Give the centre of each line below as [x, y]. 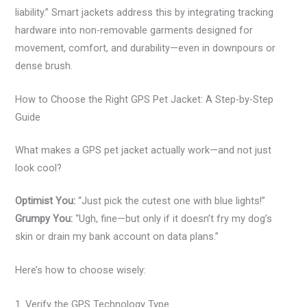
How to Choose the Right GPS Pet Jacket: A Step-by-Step [145, 100]
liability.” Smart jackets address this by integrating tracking [145, 12]
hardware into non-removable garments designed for [134, 30]
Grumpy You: [44, 218]
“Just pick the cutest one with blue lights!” [171, 200]
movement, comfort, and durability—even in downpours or [146, 48]
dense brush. [44, 65]
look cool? [39, 168]
